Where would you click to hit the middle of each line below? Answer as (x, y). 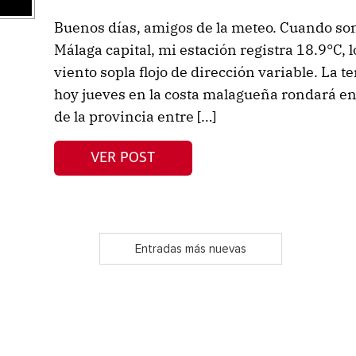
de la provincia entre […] (135, 116)
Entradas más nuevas (190, 249)
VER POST (123, 158)
